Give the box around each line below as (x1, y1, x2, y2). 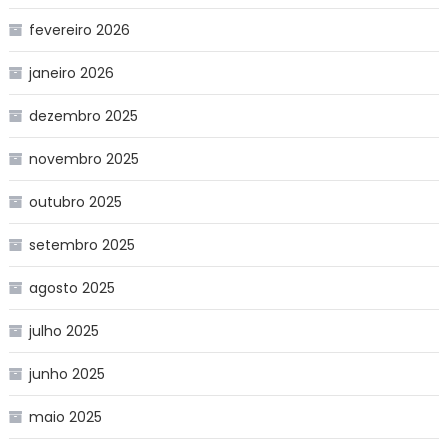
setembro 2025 (28, 234, 135, 255)
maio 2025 (28, 406, 102, 427)
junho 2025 (28, 363, 105, 384)
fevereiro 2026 (28, 19, 130, 40)
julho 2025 (28, 320, 99, 341)
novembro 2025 (28, 148, 139, 169)
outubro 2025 (28, 191, 122, 212)
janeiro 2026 (28, 62, 114, 83)
